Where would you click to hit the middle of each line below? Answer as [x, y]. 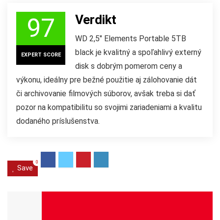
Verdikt [96, 19]
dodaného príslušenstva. [58, 121]
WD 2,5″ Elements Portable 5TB [131, 38]
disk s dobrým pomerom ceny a [129, 66]
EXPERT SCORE [41, 55]
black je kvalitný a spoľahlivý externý [138, 52]
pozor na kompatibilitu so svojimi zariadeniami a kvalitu [109, 107]
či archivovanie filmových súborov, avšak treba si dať [106, 93]
